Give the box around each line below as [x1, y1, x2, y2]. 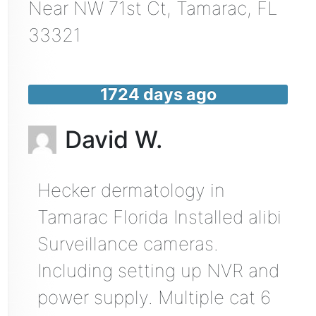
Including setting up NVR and [37, 260, 279, 282]
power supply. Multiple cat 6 [37, 286, 271, 309]
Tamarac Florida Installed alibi [37, 206, 281, 229]
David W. [64, 124, 163, 154]
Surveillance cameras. [37, 233, 219, 255]
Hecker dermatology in [37, 179, 225, 202]
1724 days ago [99, 83, 217, 104]
